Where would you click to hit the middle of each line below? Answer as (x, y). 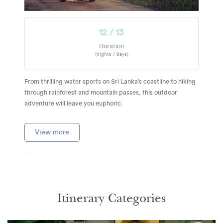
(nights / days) (111, 54)
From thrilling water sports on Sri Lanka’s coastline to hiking (110, 81)
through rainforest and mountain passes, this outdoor (101, 92)
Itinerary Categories (111, 198)
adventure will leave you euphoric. (74, 103)
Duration (111, 46)
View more (52, 132)
